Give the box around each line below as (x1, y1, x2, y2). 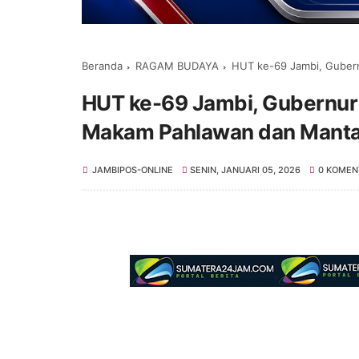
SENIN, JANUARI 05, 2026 (190, 163, 301, 175)
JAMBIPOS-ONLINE (92, 163, 173, 175)
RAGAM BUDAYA (135, 58, 219, 72)
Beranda (82, 58, 123, 72)
